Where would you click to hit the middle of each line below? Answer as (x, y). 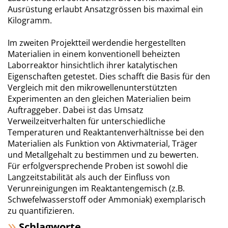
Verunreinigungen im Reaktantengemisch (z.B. (96, 188)
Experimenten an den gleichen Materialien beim (99, 99)
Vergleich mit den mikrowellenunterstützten (92, 88)
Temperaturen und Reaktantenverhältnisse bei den (106, 132)
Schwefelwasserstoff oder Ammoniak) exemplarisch (107, 199)
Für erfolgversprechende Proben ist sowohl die (98, 166)
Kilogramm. (30, 20)
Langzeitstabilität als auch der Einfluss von (89, 177)
